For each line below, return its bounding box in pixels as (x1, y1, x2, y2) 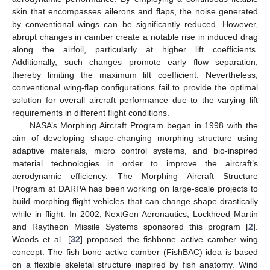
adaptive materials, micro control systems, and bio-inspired (12, 145, 258, 155)
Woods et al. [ (12, 234, 71, 244)
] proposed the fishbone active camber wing (80, 234, 259, 244)
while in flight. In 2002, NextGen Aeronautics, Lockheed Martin (12, 209, 258, 219)
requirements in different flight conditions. (12, 107, 169, 118)
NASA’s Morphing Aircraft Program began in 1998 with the (29, 120, 258, 130)
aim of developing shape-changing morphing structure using (12, 133, 258, 143)
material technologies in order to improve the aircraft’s (12, 158, 258, 168)
